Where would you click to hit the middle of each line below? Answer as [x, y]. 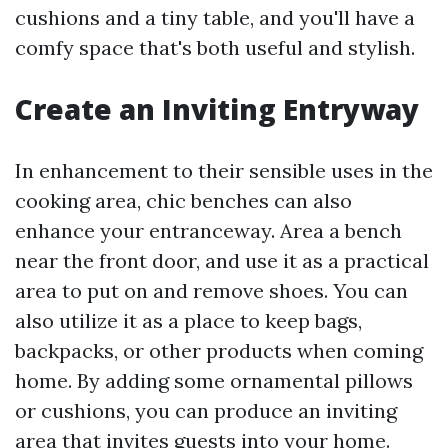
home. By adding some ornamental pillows [214, 381]
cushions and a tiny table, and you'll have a [215, 18]
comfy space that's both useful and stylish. [215, 48]
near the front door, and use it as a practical [222, 261]
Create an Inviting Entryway [217, 109]
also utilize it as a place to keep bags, [188, 321]
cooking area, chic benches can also [183, 201]
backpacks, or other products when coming [219, 351]
